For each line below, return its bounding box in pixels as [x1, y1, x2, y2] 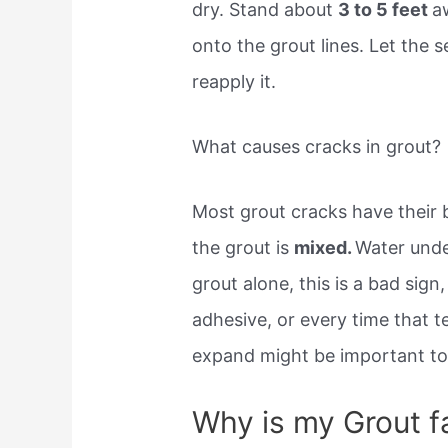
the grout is [192, 237, 295, 259]
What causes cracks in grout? [192, 136, 442, 158]
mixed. [294, 237, 356, 259]
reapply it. [192, 71, 277, 93]
